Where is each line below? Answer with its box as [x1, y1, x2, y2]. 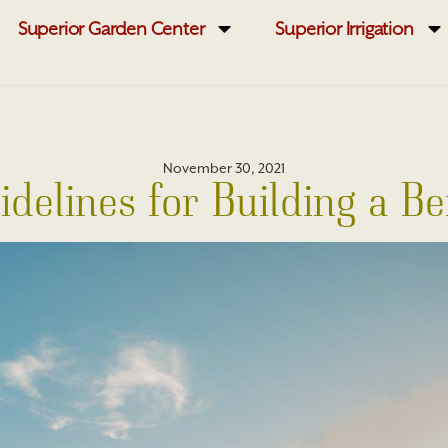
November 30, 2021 [163, 159, 285, 176]
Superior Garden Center [17, 17, 205, 39]
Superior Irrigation [275, 17, 414, 39]
